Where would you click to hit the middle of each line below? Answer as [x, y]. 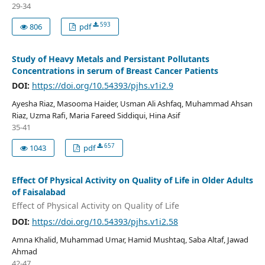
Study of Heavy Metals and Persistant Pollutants [110, 59]
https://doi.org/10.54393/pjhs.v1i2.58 [105, 222]
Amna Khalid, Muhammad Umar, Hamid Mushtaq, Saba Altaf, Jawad [130, 240]
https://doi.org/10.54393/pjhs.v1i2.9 [102, 85]
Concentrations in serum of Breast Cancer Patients [115, 70]
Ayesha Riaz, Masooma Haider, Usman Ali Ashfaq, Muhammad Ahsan [132, 103]
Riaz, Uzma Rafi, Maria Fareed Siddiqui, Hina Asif [96, 115]
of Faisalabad [38, 192]
